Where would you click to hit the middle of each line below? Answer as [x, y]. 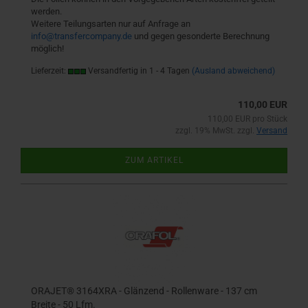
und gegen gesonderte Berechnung [201, 36]
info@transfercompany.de [81, 36]
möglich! [47, 48]
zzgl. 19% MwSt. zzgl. [216, 131]
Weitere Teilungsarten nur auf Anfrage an [111, 24]
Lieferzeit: [49, 71]
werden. [46, 11]
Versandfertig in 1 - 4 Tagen [138, 71]
